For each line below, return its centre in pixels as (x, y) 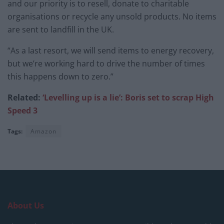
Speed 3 (22, 110)
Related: (25, 97)
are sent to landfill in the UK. (61, 29)
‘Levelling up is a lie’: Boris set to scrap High (128, 97)
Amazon (43, 131)
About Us (26, 205)
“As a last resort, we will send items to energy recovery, (111, 50)
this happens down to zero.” (60, 76)
